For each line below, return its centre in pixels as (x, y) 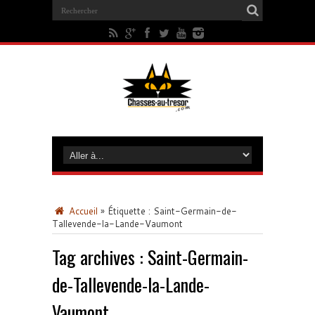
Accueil (82, 211)
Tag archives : (100, 257)
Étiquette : (130, 211)
